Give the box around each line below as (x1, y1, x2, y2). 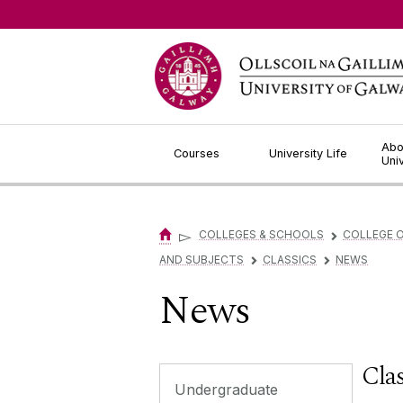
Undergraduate (175, 380, 278, 399)
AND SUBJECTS (159, 252, 244, 266)
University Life (269, 147, 348, 160)
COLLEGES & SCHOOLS (199, 228, 324, 242)
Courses (174, 147, 219, 160)
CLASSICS (263, 252, 317, 266)
